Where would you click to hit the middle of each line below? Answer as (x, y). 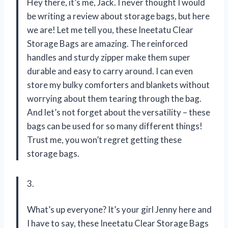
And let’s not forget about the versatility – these (119, 112)
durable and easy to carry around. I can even (110, 71)
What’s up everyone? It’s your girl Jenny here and (119, 209)
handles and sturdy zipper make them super (109, 57)
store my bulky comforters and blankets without (118, 84)
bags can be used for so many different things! (115, 126)
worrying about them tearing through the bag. (114, 98)
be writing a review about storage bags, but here (118, 16)
